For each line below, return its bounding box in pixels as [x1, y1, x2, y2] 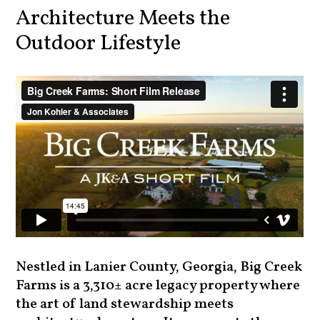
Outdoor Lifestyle [16, 26, 181, 54]
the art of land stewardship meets [16, 294, 234, 315]
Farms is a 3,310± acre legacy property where [16, 276, 301, 296]
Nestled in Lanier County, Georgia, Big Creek [16, 257, 303, 278]
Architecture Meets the [16, 1, 231, 29]
